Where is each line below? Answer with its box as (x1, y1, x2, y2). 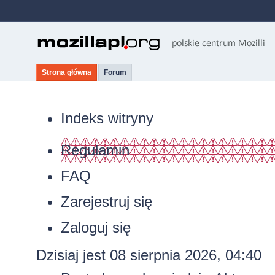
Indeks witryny (60, 110, 153, 126)
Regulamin (60, 142, 130, 158)
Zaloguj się (60, 219, 131, 236)
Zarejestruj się (60, 193, 152, 210)
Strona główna (41, 68, 91, 77)
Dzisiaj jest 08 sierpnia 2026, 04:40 (36, 247, 261, 263)
